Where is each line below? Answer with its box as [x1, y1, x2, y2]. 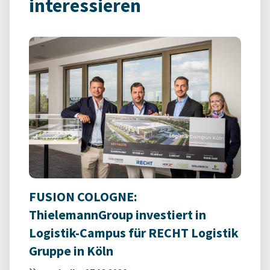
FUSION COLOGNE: [29, 188, 137, 205]
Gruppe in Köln [29, 242, 113, 259]
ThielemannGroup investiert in [29, 206, 206, 223]
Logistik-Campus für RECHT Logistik [29, 224, 239, 241]
